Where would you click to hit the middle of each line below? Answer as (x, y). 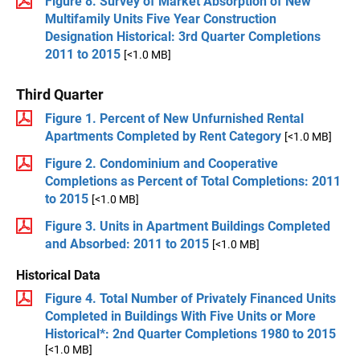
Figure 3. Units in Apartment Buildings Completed (188, 226)
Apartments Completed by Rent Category (163, 136)
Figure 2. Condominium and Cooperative (162, 163)
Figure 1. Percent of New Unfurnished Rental (174, 118)
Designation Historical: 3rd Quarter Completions (183, 36)
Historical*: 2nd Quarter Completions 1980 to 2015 (190, 333)
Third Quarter (60, 94)
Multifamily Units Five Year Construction (161, 18)
